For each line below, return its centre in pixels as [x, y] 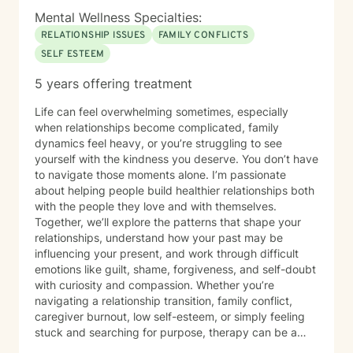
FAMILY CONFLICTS [203, 35]
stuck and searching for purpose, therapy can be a [166, 332]
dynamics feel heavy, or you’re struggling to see [158, 143]
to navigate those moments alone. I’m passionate [123, 175]
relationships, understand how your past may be [159, 238]
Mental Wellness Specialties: [118, 17]
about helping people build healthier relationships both [175, 190]
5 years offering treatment [113, 84]
